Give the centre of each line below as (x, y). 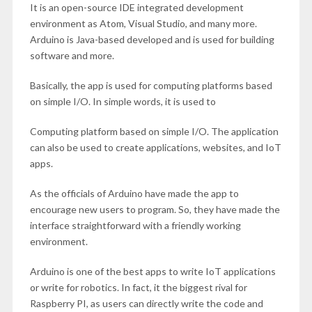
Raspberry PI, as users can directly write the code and (146, 303)
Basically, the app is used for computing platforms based (151, 85)
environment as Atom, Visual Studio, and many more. (143, 23)
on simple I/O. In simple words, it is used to (123, 101)
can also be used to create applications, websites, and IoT (155, 147)
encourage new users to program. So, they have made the (155, 209)
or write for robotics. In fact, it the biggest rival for (138, 287)
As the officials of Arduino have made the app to (134, 193)
